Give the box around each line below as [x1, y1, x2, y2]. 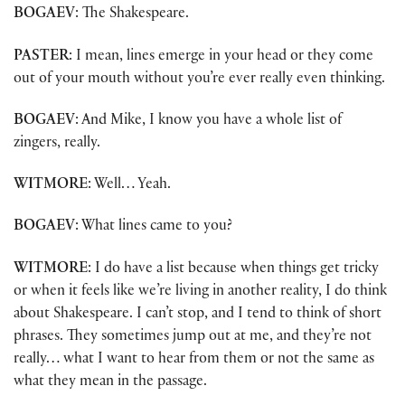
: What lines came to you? [75, 220, 232, 236]
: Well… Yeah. [88, 178, 171, 194]
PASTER [14, 49, 69, 65]
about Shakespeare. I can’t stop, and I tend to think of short [14, 306, 381, 323]
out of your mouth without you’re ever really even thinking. [14, 71, 385, 88]
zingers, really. [14, 136, 100, 152]
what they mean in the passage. [14, 374, 207, 391]
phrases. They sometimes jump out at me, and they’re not [14, 329, 372, 345]
